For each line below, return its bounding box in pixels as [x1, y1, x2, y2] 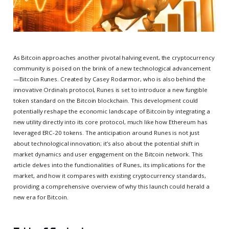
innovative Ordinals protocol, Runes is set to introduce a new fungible [13, 85, 208, 94]
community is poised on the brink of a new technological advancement [13, 64, 211, 72]
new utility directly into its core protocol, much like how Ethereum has [13, 118, 208, 126]
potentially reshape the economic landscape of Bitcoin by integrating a [13, 107, 210, 115]
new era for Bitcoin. [13, 193, 68, 201]
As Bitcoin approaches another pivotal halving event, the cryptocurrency [13, 53, 215, 61]
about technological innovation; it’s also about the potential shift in [13, 139, 199, 147]
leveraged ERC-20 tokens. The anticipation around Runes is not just [13, 128, 200, 136]
